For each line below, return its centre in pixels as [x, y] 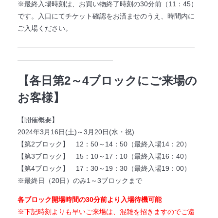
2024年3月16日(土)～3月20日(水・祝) [76, 132]
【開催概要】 [38, 119]
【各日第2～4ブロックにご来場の [107, 80]
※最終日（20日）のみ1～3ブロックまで [80, 180]
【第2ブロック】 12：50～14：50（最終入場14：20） [104, 144]
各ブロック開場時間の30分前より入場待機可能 [89, 199]
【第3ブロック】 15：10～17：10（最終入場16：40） [104, 156]
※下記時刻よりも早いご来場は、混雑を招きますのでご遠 [106, 211]
